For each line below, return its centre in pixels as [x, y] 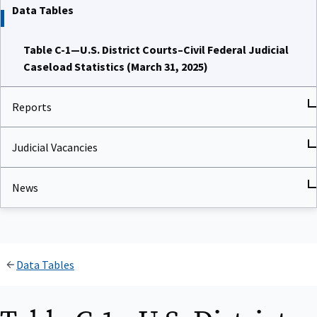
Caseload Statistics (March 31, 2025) [116, 65]
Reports [32, 105]
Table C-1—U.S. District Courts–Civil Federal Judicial [156, 48]
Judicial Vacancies [55, 145]
